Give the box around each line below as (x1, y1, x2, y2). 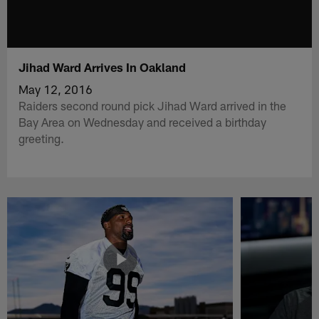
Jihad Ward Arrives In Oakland (19, 59, 187, 74)
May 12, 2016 (19, 81, 93, 96)
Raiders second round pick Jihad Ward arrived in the (19, 98, 287, 113)
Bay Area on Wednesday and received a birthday (19, 114, 267, 129)
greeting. (19, 130, 65, 145)
